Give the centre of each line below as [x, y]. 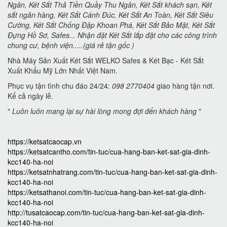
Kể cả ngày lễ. [30, 96]
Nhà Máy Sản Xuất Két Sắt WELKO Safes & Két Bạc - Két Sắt [106, 61]
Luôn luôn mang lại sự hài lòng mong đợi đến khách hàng [104, 111]
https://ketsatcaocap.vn [45, 142]
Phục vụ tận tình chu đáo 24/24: [60, 86]
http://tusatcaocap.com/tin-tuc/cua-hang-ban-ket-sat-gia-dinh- [106, 213]
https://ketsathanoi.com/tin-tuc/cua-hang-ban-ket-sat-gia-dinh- [107, 192]
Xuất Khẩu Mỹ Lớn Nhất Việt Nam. [63, 71]
